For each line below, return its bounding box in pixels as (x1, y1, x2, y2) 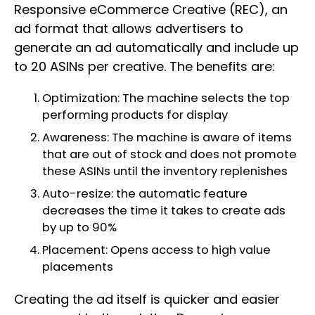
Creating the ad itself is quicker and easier (14, 290, 280, 308)
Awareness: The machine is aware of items (42, 129, 292, 146)
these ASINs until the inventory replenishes (42, 163, 288, 179)
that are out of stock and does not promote (42, 146, 297, 162)
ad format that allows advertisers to (14, 20, 243, 37)
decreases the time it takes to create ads (42, 202, 285, 219)
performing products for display (42, 107, 228, 123)
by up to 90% (42, 219, 117, 236)
